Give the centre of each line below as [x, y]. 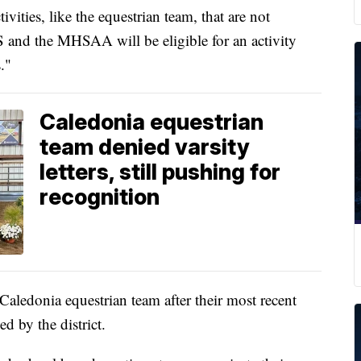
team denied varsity [145, 147]
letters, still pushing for [160, 172]
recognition [100, 197]
